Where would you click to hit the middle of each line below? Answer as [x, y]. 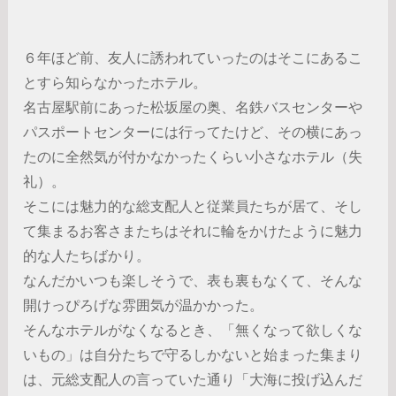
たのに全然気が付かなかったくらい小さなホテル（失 [193, 157]
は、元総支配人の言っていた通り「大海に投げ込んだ [193, 380]
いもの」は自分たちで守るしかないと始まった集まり [193, 355]
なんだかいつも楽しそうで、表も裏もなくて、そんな [193, 281]
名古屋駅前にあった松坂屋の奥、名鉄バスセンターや [193, 107]
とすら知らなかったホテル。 [115, 83]
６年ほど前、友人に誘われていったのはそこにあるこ [193, 58]
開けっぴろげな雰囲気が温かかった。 [144, 305]
